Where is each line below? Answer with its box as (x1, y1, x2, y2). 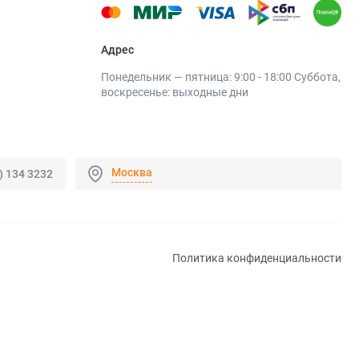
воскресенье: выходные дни (101, 86, 248, 99)
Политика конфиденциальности (172, 252, 341, 265)
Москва (111, 165, 152, 179)
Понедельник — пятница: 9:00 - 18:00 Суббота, (101, 71, 341, 84)
